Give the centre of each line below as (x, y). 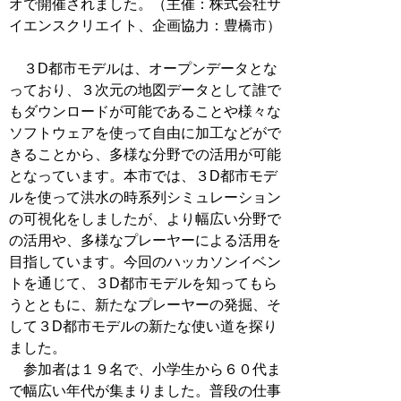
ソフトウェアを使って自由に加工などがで (145, 133)
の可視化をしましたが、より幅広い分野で (145, 219)
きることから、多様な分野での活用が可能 (145, 154)
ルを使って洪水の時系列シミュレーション (145, 197)
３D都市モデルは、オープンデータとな (143, 68)
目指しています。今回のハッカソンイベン (145, 262)
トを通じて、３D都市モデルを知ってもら (143, 283)
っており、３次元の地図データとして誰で (145, 90)
